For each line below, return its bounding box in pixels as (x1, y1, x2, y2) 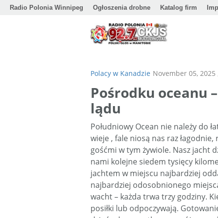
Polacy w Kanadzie (91, 69, 150, 78)
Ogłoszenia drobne (93, 4, 150, 11)
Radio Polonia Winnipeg (10, 4, 83, 11)
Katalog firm (160, 4, 197, 11)
